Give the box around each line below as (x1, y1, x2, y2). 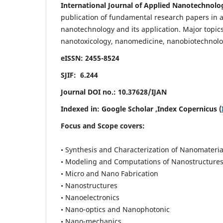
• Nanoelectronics (61, 193, 119, 203)
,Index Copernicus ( (153, 104, 222, 114)
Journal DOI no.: (61, 87, 118, 97)
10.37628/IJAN (118, 87, 167, 97)
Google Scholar (102, 104, 153, 114)
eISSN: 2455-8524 (61, 53, 119, 63)
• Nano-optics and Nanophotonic (61, 205, 170, 215)
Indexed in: (61, 104, 102, 114)
